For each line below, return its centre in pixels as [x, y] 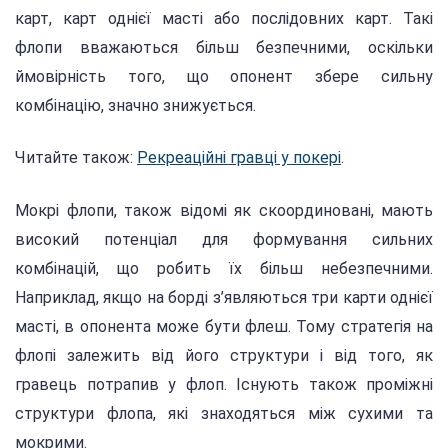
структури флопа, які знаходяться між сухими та [224, 413]
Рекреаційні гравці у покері [239, 158]
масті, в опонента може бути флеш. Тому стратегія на [224, 326]
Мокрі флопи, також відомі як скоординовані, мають [224, 210]
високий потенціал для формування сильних [224, 239]
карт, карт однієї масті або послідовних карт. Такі [224, 19]
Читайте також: [76, 158]
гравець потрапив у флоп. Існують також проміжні [224, 384]
